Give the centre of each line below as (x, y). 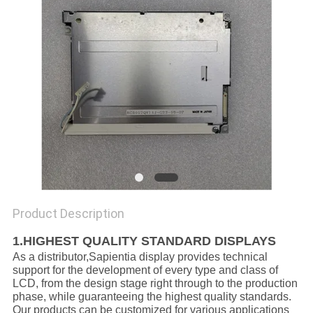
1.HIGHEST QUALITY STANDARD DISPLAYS (144, 241)
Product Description (68, 214)
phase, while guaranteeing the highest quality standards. (152, 297)
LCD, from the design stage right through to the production (155, 284)
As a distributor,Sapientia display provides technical (140, 257)
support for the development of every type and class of (145, 270)
